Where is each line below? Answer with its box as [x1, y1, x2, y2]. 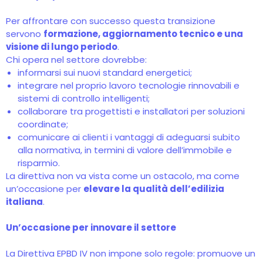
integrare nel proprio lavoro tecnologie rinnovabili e [18, 79, 240, 92]
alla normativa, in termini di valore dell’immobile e [18, 144, 232, 156]
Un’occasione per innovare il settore [6, 221, 176, 234]
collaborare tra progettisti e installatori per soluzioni [18, 105, 245, 117]
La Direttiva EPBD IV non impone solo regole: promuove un [6, 247, 255, 259]
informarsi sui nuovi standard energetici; [18, 66, 192, 79]
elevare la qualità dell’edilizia [83, 183, 224, 195]
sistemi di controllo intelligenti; [18, 92, 150, 104]
